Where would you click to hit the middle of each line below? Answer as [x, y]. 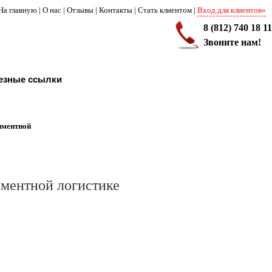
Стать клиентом [165, 10]
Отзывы [80, 10]
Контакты [116, 10]
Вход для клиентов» [232, 10]
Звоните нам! [232, 42]
